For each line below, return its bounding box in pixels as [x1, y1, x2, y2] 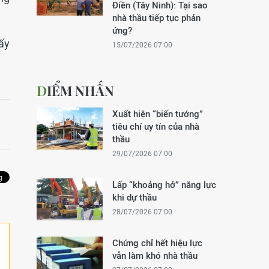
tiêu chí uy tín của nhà [112, 121, 199, 131]
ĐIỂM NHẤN [47, 82, 114, 100]
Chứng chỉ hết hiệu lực [112, 238, 202, 248]
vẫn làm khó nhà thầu [112, 250, 198, 261]
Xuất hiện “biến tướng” [112, 109, 203, 119]
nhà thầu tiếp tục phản [112, 13, 201, 23]
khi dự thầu [112, 192, 157, 202]
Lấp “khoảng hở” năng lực [112, 180, 216, 190]
